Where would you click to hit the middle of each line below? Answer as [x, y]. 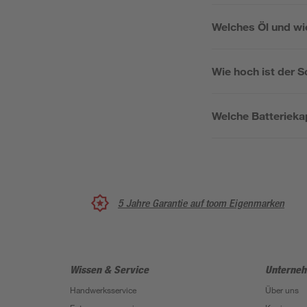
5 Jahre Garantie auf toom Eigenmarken [201, 203]
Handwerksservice [103, 290]
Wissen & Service [109, 269]
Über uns [282, 290]
